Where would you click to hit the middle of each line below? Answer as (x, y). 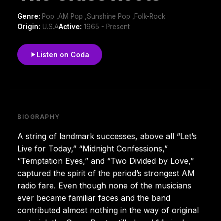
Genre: (30, 16)
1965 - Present (106, 26)
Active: (70, 26)
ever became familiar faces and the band (94, 198)
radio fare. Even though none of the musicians (104, 185)
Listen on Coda (63, 54)
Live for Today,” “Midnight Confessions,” (92, 148)
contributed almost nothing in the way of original (108, 210)
